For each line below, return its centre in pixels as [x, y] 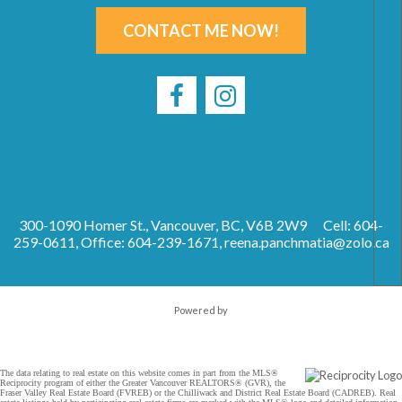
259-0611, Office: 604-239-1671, [118, 241]
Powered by [201, 310]
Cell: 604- [353, 224]
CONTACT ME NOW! [201, 30]
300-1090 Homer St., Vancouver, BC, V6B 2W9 [163, 224]
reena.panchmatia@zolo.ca [306, 241]
